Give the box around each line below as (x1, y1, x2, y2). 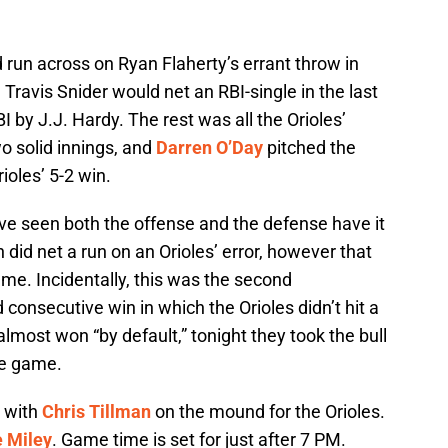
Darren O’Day (156, 136, 263, 158)
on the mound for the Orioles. (151, 400, 385, 422)
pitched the (263, 136, 356, 158)
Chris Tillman (42, 400, 151, 422)
